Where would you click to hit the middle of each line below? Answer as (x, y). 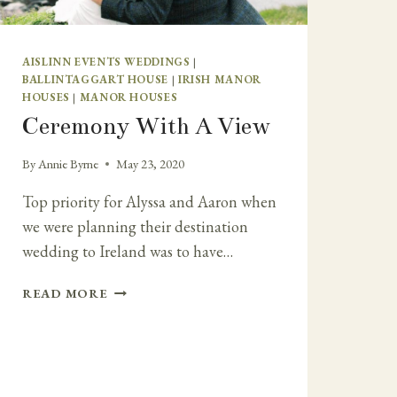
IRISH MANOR (219, 79)
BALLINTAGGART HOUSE (95, 79)
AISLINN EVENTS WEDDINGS (106, 61)
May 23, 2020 (151, 164)
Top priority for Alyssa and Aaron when (149, 202)
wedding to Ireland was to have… (128, 252)
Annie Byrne (69, 164)
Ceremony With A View (147, 126)
